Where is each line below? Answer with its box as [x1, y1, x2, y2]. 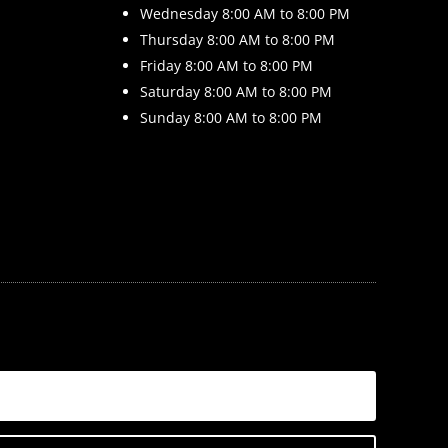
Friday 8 [139, 55, 193, 75]
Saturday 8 [139, 81, 212, 101]
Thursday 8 [139, 29, 215, 49]
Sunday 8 [139, 107, 202, 127]
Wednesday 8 [139, 3, 230, 23]
